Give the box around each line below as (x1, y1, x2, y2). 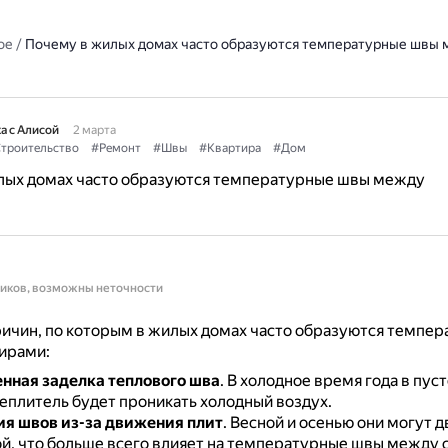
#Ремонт (90, 141, 141, 155)
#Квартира (198, 141, 261, 155)
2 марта (72, 123, 116, 137)
